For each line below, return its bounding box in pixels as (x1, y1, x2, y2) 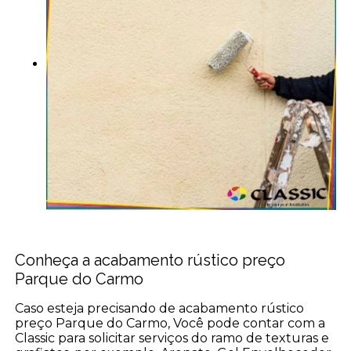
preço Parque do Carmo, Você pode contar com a (15, 315, 326, 331)
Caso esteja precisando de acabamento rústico (15, 300, 305, 316)
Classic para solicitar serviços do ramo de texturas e (15, 330, 330, 346)
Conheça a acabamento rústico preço (15, 250, 286, 270)
